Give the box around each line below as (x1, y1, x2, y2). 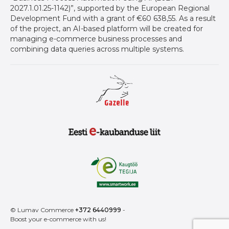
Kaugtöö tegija (71, 188, 124, 197)
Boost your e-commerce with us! (10, 215, 106, 223)
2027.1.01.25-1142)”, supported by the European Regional (10, 4, 210, 13)
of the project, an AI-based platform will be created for (10, 24, 203, 34)
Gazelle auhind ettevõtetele (78, 106, 177, 116)
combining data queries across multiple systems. (10, 44, 184, 54)
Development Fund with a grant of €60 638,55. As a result (10, 14, 216, 24)
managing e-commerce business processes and (10, 34, 182, 44)
